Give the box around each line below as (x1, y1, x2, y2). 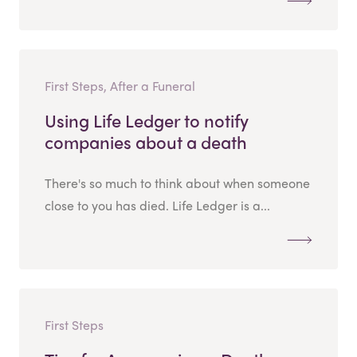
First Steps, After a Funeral (45, 76, 195, 95)
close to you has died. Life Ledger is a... (45, 195, 270, 214)
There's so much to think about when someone (45, 173, 310, 192)
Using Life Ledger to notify (45, 107, 249, 133)
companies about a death (45, 128, 247, 155)
